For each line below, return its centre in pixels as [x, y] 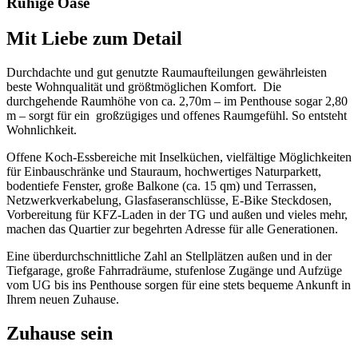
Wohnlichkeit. [42, 129]
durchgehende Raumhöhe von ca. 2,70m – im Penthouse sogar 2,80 [177, 101]
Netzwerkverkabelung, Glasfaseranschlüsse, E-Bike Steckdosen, [169, 200]
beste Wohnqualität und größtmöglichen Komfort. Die [144, 86]
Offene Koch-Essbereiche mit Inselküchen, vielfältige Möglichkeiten [179, 157]
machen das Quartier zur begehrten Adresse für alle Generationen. [172, 229]
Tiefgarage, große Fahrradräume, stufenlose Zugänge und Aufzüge [174, 270]
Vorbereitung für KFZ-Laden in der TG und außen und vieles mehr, [177, 214]
